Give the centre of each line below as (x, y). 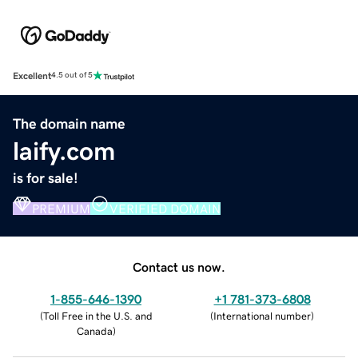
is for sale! (46, 178)
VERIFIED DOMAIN (165, 208)
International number (262, 316)
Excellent (32, 76)
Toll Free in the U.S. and (97, 316)
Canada (94, 331)
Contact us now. (179, 267)
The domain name (69, 123)
